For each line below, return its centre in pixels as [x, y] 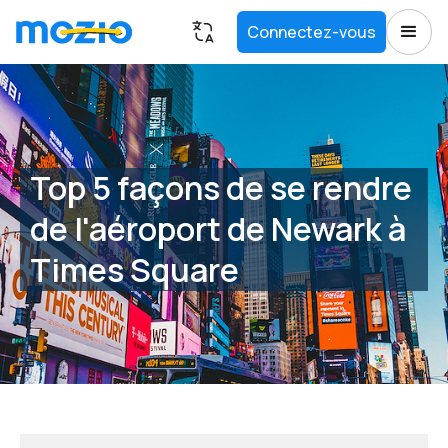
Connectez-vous [311, 32]
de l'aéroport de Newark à [218, 228]
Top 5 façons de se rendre [221, 187]
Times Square [134, 269]
